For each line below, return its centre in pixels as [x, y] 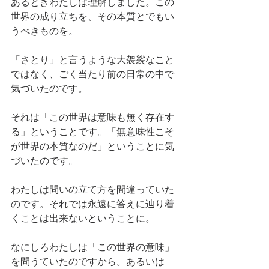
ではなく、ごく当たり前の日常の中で [92, 74]
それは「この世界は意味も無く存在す [92, 118]
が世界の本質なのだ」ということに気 [92, 147]
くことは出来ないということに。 [83, 219]
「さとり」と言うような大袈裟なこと [92, 60]
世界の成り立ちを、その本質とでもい [92, 17]
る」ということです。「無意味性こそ [92, 132]
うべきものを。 [44, 31]
